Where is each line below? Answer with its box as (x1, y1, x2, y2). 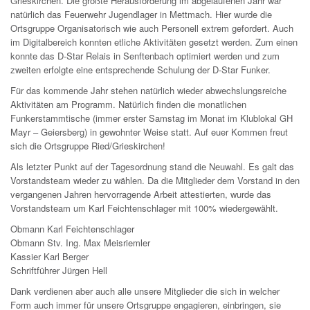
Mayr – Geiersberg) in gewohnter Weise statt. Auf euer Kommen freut (10, 125, 288, 139)
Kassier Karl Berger (10, 250, 89, 264)
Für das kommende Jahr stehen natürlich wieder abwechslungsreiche (10, 84, 286, 98)
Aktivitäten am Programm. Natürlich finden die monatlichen (10, 98, 246, 111)
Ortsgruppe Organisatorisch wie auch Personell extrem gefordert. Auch (10, 21, 293, 35)
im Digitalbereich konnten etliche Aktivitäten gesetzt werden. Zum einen (10, 35, 298, 49)
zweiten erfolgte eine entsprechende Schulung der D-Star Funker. (10, 63, 271, 77)
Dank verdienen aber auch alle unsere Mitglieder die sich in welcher (10, 284, 280, 298)
